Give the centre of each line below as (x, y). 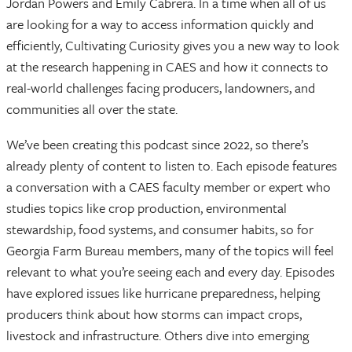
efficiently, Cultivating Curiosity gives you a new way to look (173, 45)
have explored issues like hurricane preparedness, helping (163, 293)
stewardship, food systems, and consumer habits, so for (160, 229)
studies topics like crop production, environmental (147, 208)
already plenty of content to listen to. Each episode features (172, 165)
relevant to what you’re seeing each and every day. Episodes (170, 271)
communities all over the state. (92, 109)
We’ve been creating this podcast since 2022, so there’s (158, 144)
